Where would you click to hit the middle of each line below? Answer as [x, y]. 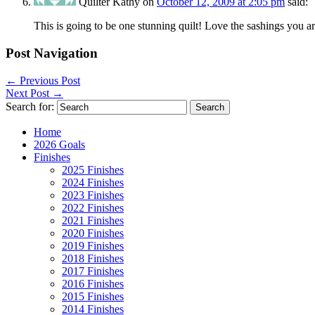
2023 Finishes [93, 195]
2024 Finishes [93, 182]
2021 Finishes [93, 220]
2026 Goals [59, 144]
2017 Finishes [93, 271]
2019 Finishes [93, 245]
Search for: [30, 106]
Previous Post [49, 80]
